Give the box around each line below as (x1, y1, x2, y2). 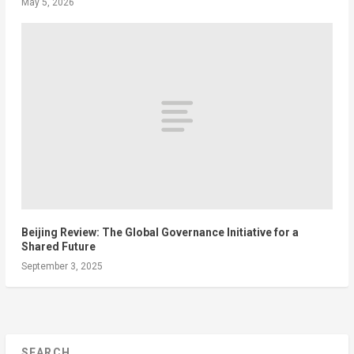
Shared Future (21, 240, 96, 254)
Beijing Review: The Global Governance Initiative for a (21, 226, 299, 239)
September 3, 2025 (21, 261, 103, 273)
